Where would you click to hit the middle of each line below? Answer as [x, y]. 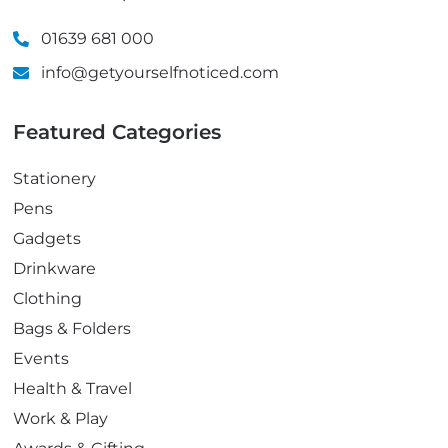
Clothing [48, 299]
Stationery [55, 179]
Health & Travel [73, 389]
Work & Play [61, 419]
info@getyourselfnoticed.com [160, 73]
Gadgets [47, 239]
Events [41, 359]
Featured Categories [117, 132]
